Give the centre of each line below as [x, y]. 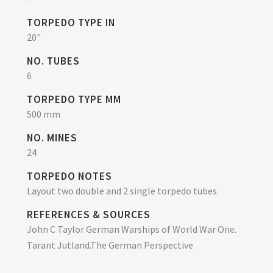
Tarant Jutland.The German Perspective [110, 245]
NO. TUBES [53, 61]
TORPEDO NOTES [69, 176]
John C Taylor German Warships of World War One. [132, 229]
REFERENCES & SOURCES [89, 214]
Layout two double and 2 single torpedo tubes [122, 190]
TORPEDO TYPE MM [74, 99]
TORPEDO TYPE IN [71, 22]
